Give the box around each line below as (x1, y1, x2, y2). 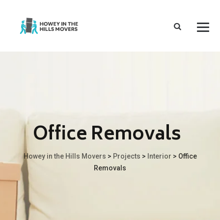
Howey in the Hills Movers (23, 152, 106, 160)
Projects (112, 152, 140, 160)
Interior (147, 152, 171, 160)
